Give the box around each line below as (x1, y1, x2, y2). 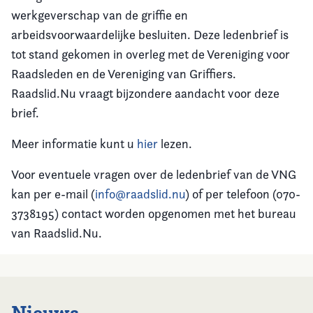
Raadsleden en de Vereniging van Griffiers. (11, 66, 236, 81)
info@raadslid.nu (95, 187, 185, 201)
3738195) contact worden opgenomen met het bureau (11, 206, 296, 221)
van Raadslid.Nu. (11, 226, 102, 240)
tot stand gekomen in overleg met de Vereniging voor (11, 47, 290, 61)
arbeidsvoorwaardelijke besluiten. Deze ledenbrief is (11, 27, 289, 42)
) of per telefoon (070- (185, 187, 300, 201)
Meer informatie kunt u (11, 136, 137, 151)
